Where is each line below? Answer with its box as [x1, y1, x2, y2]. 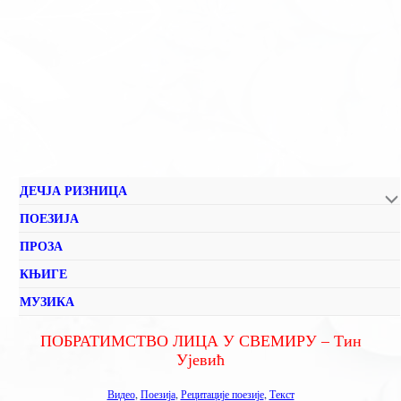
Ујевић [176, 348, 225, 370]
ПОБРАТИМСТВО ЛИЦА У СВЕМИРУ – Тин [39, 329, 362, 351]
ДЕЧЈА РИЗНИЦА [20, 181, 127, 200]
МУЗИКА [20, 292, 74, 311]
